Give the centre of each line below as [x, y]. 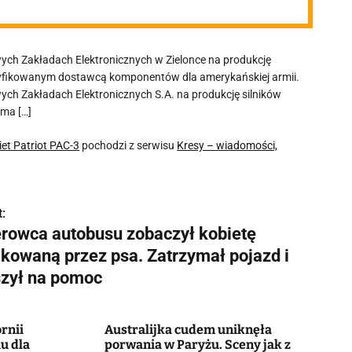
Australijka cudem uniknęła [188, 330]
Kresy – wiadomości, [227, 145]
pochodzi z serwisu [128, 145]
